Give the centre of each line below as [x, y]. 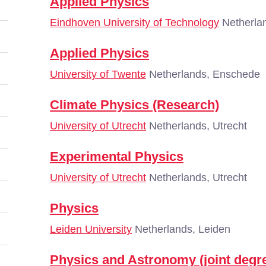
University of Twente [98, 74]
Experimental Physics [117, 156]
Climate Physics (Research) [134, 105]
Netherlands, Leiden [181, 229]
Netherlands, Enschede [203, 74]
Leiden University [91, 229]
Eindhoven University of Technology [134, 23]
